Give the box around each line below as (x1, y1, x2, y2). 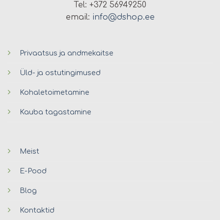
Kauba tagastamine (19, 108, 91, 116)
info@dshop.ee (92, 13, 155, 22)
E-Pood (19, 166, 47, 175)
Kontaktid (19, 206, 55, 214)
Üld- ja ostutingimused (19, 68, 101, 77)
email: (65, 13, 92, 22)
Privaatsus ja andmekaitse (19, 49, 113, 57)
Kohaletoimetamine (19, 88, 89, 96)
